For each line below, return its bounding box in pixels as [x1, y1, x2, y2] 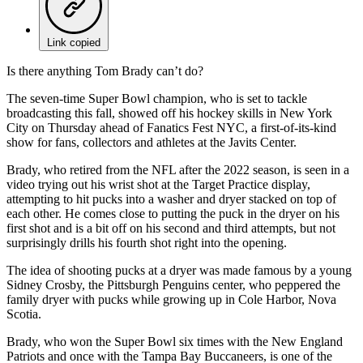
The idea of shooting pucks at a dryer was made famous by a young [6, 263, 352, 277]
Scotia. [6, 306, 41, 321]
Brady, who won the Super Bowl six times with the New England [6, 334, 343, 348]
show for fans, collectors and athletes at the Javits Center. [6, 135, 297, 149]
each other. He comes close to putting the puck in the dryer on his [6, 206, 340, 220]
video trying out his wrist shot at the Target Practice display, [6, 177, 310, 191]
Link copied [47, 36, 100, 49]
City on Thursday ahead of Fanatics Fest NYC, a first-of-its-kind [6, 120, 336, 135]
